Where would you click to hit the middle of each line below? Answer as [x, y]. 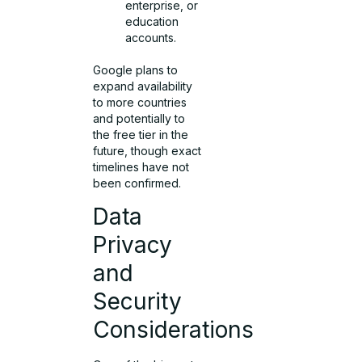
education [152, 21]
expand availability [143, 86]
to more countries [140, 102]
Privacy [133, 245]
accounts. [151, 37]
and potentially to [139, 118]
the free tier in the [141, 134]
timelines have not [141, 166]
